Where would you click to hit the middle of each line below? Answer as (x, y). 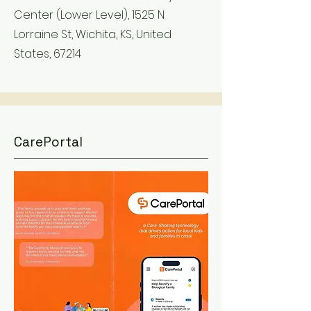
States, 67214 (48, 54)
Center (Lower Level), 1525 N (89, 15)
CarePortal (48, 142)
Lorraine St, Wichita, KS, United (93, 34)
